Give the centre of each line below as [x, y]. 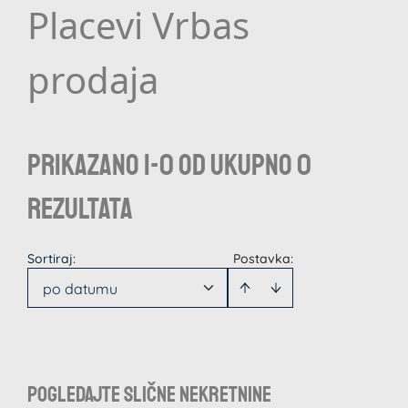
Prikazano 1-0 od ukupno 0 [169, 166]
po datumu [80, 289]
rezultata [80, 209]
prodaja [93, 80]
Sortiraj [50, 259]
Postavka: [263, 259]
